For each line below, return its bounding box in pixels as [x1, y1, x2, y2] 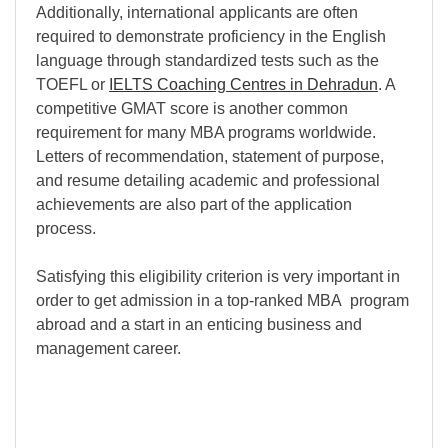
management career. [36, 340, 181, 358]
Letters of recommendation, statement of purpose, [36, 148, 384, 166]
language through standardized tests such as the [36, 52, 379, 70]
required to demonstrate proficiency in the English [36, 28, 386, 46]
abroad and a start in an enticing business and [36, 316, 362, 334]
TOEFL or [36, 76, 109, 94]
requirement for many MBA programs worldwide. [36, 124, 376, 142]
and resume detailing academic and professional [36, 172, 380, 190]
